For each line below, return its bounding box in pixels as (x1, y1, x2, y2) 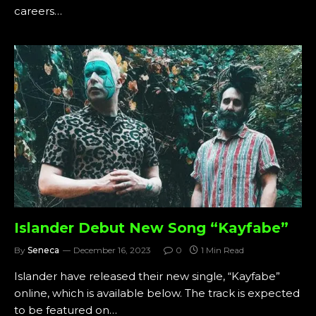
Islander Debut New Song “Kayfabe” (14, 219, 288, 236)
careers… (14, 4, 62, 18)
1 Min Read (201, 244, 244, 255)
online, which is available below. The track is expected (14, 286, 300, 300)
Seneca (28, 244, 59, 255)
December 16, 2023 (73, 244, 151, 255)
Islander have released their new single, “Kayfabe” (14, 269, 280, 283)
